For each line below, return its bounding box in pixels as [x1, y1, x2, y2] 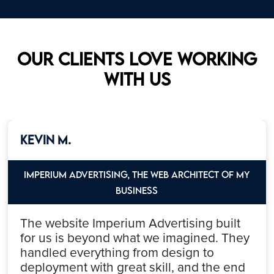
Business [116, 184, 158, 196]
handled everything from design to [20, 245, 215, 261]
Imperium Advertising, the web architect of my [24, 168, 250, 180]
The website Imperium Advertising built [20, 215, 241, 231]
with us [103, 68, 171, 89]
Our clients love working [17, 48, 257, 69]
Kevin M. [20, 132, 72, 147]
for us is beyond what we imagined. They [20, 230, 250, 246]
